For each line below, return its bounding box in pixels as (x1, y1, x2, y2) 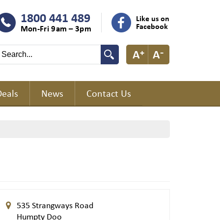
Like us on (136, 13, 169, 24)
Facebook (136, 21, 168, 31)
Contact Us (86, 86, 131, 100)
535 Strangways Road (17, 199, 93, 211)
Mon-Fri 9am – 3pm (20, 23, 91, 34)
